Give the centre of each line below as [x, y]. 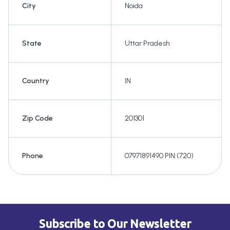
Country [36, 81]
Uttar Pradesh [147, 44]
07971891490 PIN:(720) [159, 156]
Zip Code [37, 119]
